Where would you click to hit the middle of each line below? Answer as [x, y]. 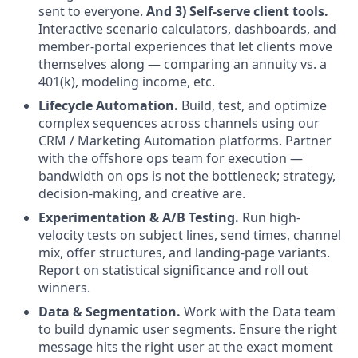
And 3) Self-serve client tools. [237, 11]
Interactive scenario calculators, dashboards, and [187, 28]
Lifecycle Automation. [108, 105]
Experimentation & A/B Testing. [139, 217]
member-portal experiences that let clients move [185, 46]
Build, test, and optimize [253, 105]
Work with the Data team [258, 311]
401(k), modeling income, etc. [127, 81]
